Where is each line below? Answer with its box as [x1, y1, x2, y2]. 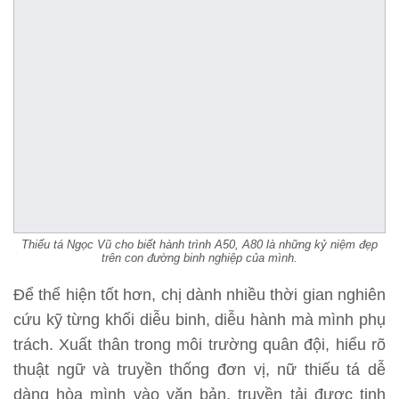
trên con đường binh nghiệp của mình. [102, 251, 297, 265]
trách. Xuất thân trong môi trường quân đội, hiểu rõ [13, 336, 386, 354]
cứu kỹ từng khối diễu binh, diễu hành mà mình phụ [13, 311, 386, 330]
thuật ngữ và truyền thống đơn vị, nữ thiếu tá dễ [13, 361, 386, 379]
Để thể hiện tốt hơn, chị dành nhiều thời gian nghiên [13, 286, 386, 305]
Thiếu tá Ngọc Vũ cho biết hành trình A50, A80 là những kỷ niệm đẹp [21, 238, 378, 252]
